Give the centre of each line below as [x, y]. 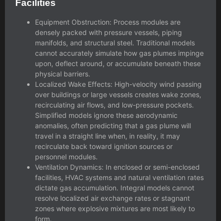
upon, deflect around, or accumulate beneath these [118, 63]
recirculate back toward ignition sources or [104, 146]
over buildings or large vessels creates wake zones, [118, 94]
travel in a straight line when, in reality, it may [108, 136]
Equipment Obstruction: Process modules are [108, 22]
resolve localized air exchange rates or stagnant [112, 198]
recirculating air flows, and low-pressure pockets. [114, 105]
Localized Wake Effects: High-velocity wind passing [118, 84]
